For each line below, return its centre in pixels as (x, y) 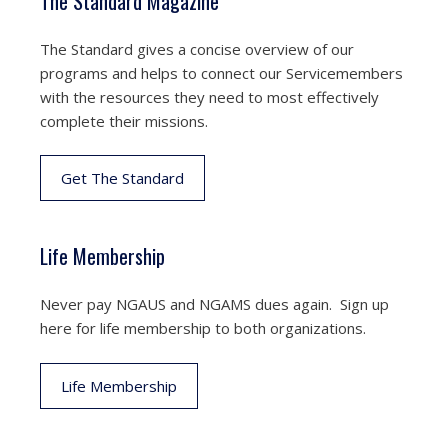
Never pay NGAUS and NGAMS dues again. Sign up (214, 304)
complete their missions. (124, 120)
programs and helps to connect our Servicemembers (221, 72)
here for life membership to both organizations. (203, 328)
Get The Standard (122, 178)
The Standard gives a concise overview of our (197, 48)
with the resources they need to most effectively (209, 96)
